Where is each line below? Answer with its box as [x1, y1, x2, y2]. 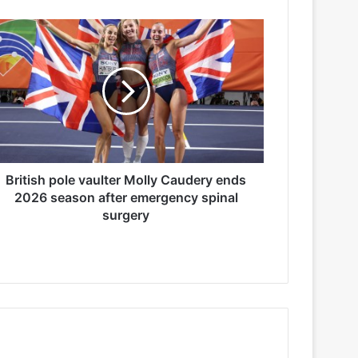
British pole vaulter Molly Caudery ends [6, 171, 246, 188]
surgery [102, 206, 149, 223]
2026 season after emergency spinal [14, 189, 238, 205]
